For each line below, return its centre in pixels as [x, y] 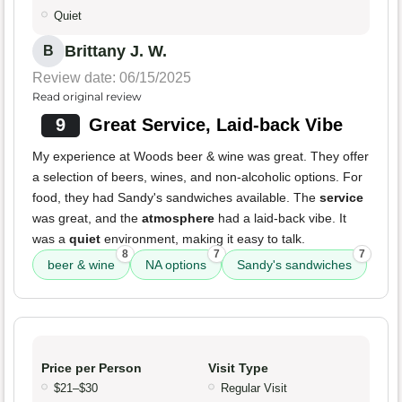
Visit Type [238, 368]
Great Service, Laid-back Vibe [215, 125]
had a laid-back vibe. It [280, 218]
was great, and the [87, 218]
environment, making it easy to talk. [203, 239]
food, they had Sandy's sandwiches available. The [176, 198]
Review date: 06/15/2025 [112, 78]
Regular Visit [254, 389]
